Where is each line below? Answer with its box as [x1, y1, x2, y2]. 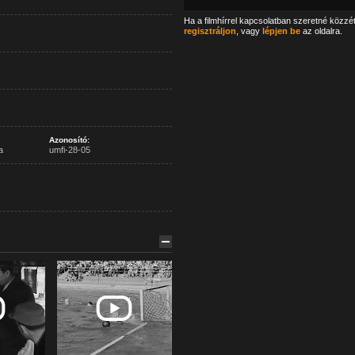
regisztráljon [183, 26, 236, 36]
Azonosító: [48, 136, 90, 144]
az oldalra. [300, 26, 342, 36]
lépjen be [261, 26, 300, 36]
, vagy [235, 26, 262, 36]
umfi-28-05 [48, 145, 90, 155]
